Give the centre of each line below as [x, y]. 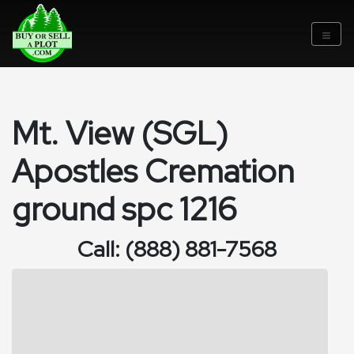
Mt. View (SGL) [120, 133]
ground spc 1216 [124, 209]
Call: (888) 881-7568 [177, 249]
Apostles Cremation [153, 171]
